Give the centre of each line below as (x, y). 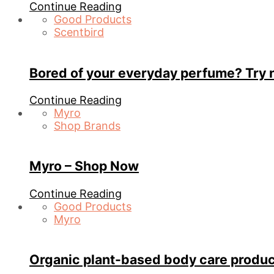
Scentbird (79, 32)
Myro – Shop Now (84, 166)
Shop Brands (87, 126)
